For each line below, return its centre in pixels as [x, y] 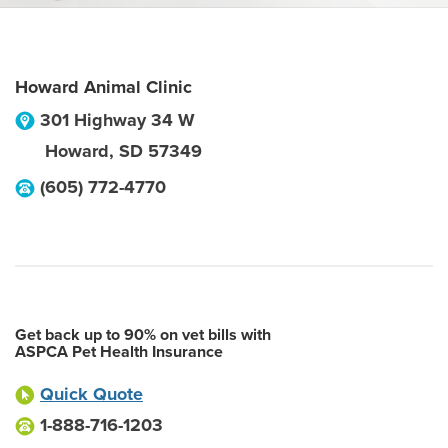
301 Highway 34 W [117, 120]
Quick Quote [91, 394]
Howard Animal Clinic [103, 87]
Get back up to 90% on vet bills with [143, 335]
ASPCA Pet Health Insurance [119, 352]
